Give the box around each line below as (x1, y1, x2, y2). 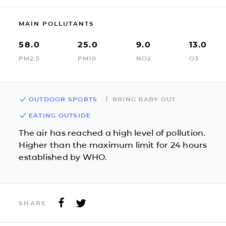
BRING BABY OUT (112, 95, 176, 103)
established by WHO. (19, 152, 107, 162)
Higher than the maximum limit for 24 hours (19, 140, 207, 150)
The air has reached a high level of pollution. (19, 128, 206, 138)
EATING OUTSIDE (28, 111, 91, 119)
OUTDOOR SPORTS (28, 95, 98, 103)
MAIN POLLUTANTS (19, 19, 95, 27)
